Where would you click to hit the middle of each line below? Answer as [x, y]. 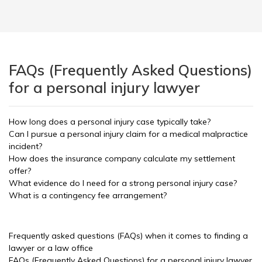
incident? [25, 146]
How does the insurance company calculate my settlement [122, 158]
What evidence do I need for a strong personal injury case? [123, 183]
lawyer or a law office [51, 248]
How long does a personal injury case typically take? [110, 122]
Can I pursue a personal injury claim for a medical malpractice [128, 134]
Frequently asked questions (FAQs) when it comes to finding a [128, 236]
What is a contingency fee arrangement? [88, 195]
